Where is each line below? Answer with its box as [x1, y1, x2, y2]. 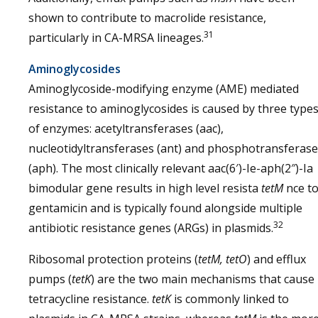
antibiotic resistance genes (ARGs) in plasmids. [28, 220, 273, 236]
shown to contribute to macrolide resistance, [28, 10, 266, 26]
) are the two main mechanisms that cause [91, 271, 314, 287]
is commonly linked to [171, 291, 289, 307]
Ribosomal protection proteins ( [28, 251, 198, 267]
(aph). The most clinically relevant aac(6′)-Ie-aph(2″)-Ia [28, 160, 313, 176]
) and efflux [247, 251, 306, 267]
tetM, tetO [198, 251, 247, 267]
